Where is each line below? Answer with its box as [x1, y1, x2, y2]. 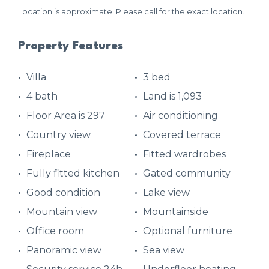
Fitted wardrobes [143, 148, 226, 160]
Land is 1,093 [143, 90, 202, 102]
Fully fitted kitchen [26, 167, 119, 179]
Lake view [143, 186, 190, 198]
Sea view [143, 244, 184, 256]
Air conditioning [143, 109, 218, 121]
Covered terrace [143, 128, 221, 141]
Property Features [18, 40, 123, 52]
